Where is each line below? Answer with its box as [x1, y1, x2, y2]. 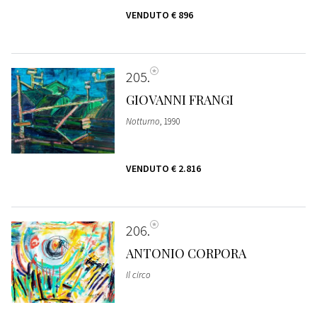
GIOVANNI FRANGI [125, 91, 234, 108]
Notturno [125, 115, 160, 127]
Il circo [125, 268, 151, 281]
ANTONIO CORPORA [125, 244, 246, 262]
